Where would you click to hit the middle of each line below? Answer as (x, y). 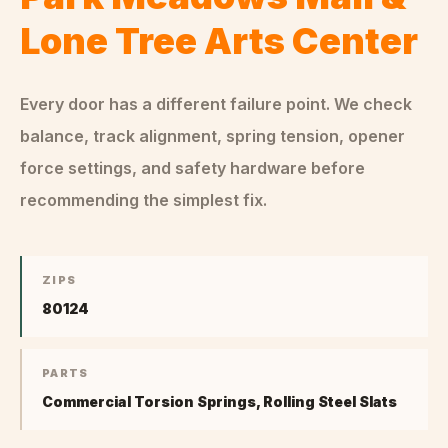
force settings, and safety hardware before (192, 168)
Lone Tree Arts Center (219, 41)
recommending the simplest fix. (143, 200)
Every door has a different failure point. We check (216, 104)
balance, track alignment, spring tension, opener (212, 136)
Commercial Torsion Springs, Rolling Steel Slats (219, 401)
